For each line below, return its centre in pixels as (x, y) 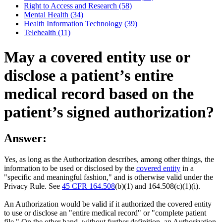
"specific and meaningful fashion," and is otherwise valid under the (109, 177)
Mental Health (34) (54, 15)
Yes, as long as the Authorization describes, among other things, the (109, 160)
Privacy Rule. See (33, 186)
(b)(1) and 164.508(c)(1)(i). (158, 186)
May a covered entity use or (97, 57)
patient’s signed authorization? (109, 112)
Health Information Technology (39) (81, 24)
